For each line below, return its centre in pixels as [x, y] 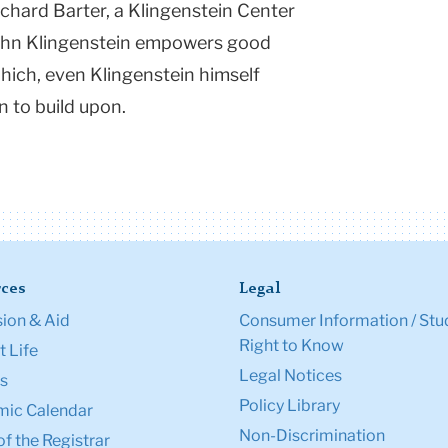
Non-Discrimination [312, 436]
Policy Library [289, 406]
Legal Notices [290, 376]
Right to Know [291, 346]
